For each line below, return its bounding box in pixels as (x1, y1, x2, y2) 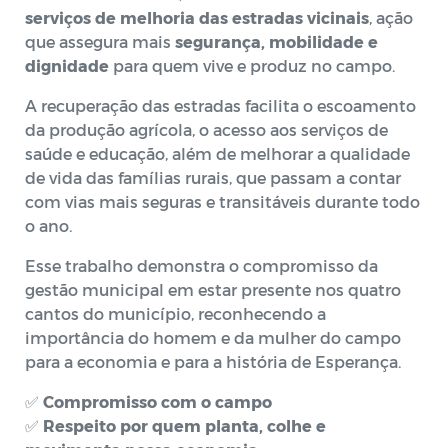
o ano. (25, 216, 72, 236)
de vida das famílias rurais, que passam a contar (25, 168, 401, 188)
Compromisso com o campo (43, 392, 272, 412)
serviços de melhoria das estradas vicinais (25, 8, 369, 28)
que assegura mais (25, 32, 175, 52)
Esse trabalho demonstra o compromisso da (25, 256, 378, 276)
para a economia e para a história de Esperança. (25, 352, 401, 372)
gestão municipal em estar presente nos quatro (25, 280, 401, 300)
